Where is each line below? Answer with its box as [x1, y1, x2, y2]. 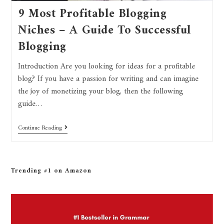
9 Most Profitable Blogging [17, 3, 167, 24]
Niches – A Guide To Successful [17, 20, 191, 41]
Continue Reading [17, 123, 62, 133]
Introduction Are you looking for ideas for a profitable [17, 59, 195, 73]
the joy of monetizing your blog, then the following [17, 84, 183, 98]
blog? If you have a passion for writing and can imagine [17, 72, 198, 86]
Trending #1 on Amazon [11, 165, 92, 176]
